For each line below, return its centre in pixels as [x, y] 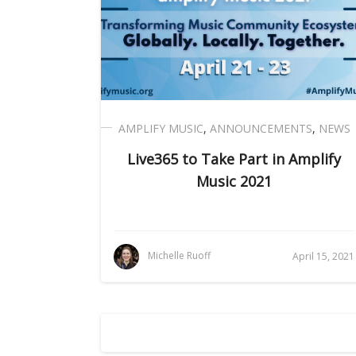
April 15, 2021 [323, 256]
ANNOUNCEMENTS [261, 128]
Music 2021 [234, 181]
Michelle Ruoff [179, 255]
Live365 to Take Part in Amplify [234, 159]
